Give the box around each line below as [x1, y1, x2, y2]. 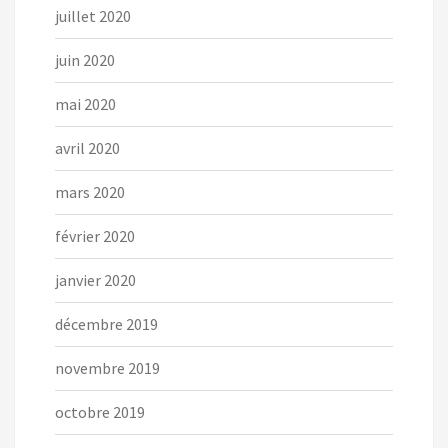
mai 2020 [55, 94, 116, 115]
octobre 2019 [55, 402, 145, 423]
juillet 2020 [55, 6, 131, 27]
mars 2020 [55, 182, 125, 203]
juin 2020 [55, 50, 115, 71]
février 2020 [55, 226, 135, 247]
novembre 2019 [55, 358, 160, 379]
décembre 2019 [55, 314, 158, 335]
